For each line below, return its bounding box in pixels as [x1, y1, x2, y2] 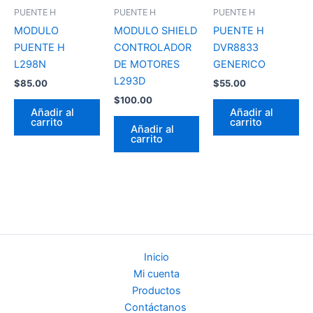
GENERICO [213, 58, 266, 71]
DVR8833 [213, 41, 259, 54]
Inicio [144, 250, 169, 263]
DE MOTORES [113, 58, 180, 71]
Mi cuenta [133, 267, 180, 280]
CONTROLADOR [113, 41, 191, 54]
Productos [132, 284, 181, 297]
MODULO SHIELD [113, 24, 197, 38]
